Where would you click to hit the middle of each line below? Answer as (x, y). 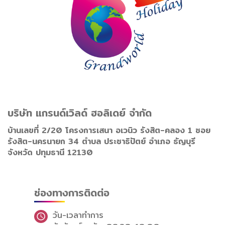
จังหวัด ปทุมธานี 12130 (50, 153)
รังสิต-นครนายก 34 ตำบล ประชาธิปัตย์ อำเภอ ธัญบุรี (101, 142)
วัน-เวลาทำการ (78, 215)
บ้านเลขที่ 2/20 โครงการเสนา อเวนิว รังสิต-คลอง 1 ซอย (109, 131)
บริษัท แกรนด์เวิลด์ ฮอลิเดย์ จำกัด (80, 113)
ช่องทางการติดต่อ (72, 193)
